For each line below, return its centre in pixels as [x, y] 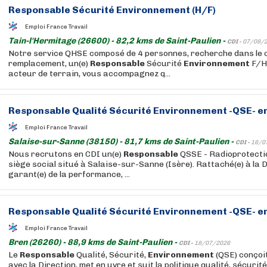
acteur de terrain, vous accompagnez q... [89, 74]
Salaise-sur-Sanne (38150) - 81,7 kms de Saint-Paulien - [122, 142]
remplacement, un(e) [49, 63]
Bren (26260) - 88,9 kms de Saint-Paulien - [94, 242]
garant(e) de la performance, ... [69, 174]
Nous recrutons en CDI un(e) [66, 154]
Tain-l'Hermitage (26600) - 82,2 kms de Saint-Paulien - [118, 41]
